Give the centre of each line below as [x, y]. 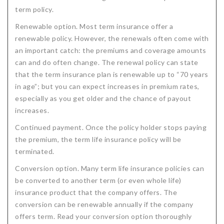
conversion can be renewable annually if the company [104, 204]
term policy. [34, 9]
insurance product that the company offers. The [96, 192]
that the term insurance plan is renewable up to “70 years [112, 74]
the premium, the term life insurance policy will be [98, 139]
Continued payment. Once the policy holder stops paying [111, 127]
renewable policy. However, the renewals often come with [112, 38]
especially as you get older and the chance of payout [103, 98]
